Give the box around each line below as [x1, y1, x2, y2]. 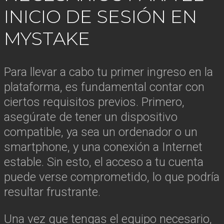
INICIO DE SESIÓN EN [4, 5, 197, 27]
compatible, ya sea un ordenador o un [4, 124, 197, 139]
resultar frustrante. [4, 184, 100, 199]
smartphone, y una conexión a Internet [4, 139, 202, 154]
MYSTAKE [4, 27, 90, 49]
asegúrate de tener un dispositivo [4, 109, 177, 124]
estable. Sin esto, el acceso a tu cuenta [4, 154, 203, 169]
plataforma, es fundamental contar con [4, 79, 204, 94]
